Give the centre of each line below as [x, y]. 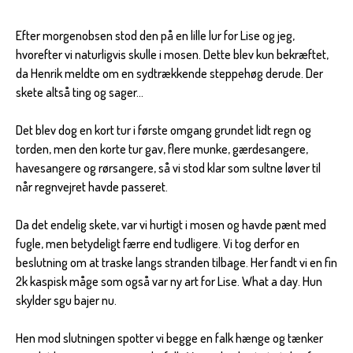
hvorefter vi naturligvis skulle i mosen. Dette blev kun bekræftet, [172, 54]
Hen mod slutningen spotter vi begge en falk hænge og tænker [169, 338]
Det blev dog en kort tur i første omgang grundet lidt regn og [163, 130]
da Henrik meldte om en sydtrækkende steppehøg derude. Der [169, 73]
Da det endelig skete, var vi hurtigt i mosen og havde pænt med [171, 224]
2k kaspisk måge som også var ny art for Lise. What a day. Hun [169, 281]
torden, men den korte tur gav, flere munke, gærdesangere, [162, 149]
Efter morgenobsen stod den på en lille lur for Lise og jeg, [155, 35]
